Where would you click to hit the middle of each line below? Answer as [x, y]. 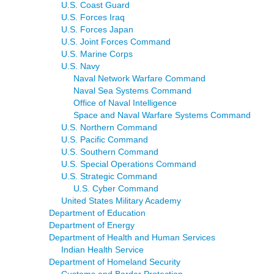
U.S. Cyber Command [116, 188]
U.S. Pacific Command [105, 139]
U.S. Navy [80, 66]
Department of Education [97, 213]
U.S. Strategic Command [109, 176]
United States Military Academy [121, 200]
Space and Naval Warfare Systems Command [162, 115]
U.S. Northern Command [109, 127]
